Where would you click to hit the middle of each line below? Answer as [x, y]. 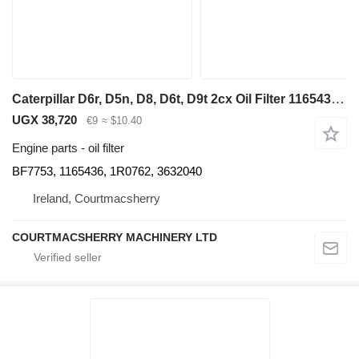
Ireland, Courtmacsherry [97, 198]
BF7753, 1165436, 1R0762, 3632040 [107, 171]
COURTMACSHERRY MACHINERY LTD [115, 237]
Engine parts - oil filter [68, 147]
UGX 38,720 [44, 120]
